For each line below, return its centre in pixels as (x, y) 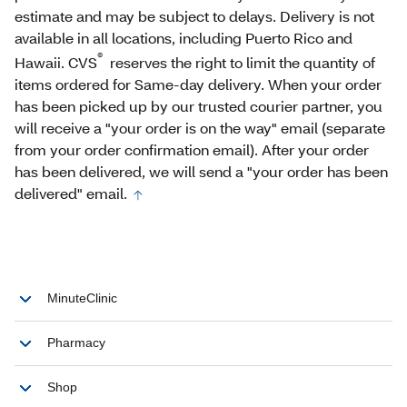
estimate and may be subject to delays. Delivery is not (194, 16)
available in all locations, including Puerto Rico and (184, 38)
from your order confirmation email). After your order (192, 149)
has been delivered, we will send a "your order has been (201, 171)
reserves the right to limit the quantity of (241, 62)
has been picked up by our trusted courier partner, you (199, 105)
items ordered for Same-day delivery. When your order (198, 84)
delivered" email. (71, 193)
